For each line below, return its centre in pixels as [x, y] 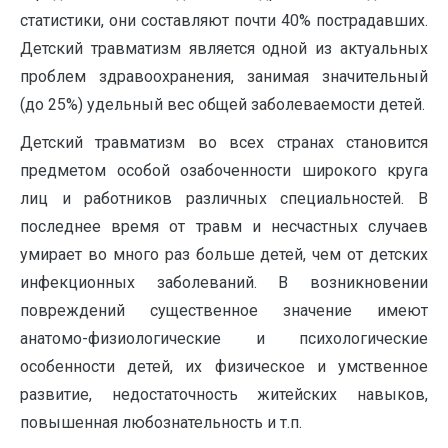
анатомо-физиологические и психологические [224, 338]
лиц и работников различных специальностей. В [224, 198]
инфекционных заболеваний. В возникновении [224, 282]
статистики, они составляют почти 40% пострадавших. [224, 20]
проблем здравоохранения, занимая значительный [224, 76]
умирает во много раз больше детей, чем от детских [224, 254]
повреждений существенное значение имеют [224, 310]
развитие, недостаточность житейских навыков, [224, 394]
